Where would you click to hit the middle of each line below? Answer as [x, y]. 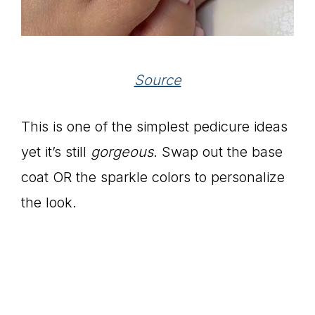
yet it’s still [56, 152]
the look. [49, 203]
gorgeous [122, 152]
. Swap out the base [218, 152]
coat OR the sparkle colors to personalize [153, 178]
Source [157, 81]
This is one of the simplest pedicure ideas [154, 127]
